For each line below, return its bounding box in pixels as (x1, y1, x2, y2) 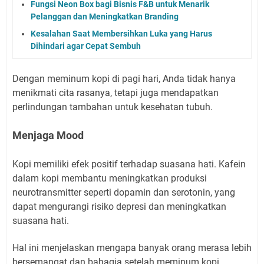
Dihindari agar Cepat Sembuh (31, 41, 141, 51)
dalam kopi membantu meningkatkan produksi (12, 172, 207, 184)
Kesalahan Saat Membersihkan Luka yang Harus (31, 28, 212, 38)
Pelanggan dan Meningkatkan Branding (31, 11, 179, 21)
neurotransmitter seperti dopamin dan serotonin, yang (12, 186, 235, 198)
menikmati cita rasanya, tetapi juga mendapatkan (12, 87, 219, 98)
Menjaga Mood (12, 128, 84, 141)
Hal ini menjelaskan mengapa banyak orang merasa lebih (12, 242, 252, 253)
